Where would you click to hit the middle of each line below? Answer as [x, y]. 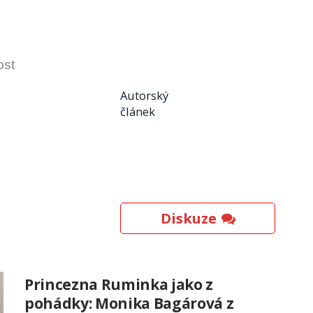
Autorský [144, 96]
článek [138, 112]
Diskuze [188, 219]
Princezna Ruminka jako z [119, 285]
